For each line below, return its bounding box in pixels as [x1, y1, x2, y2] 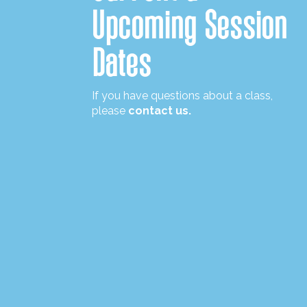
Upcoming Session [92, 4, 288, 45]
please [92, 104, 129, 117]
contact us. [128, 104, 192, 117]
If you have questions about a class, [92, 89, 273, 102]
